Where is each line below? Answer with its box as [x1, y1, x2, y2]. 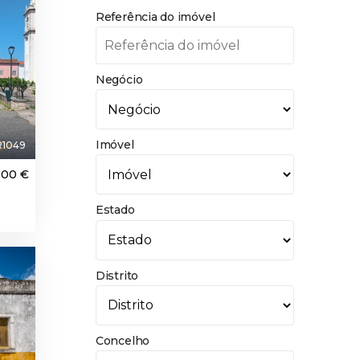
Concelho [95, 333, 150, 348]
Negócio [95, 72, 143, 88]
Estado [95, 202, 135, 218]
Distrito [95, 268, 139, 283]
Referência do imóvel [95, 9, 215, 24]
